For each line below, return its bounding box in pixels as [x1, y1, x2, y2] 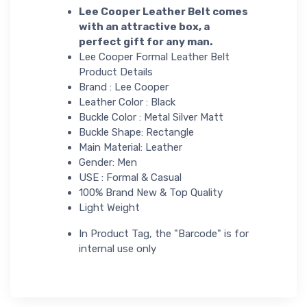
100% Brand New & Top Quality [79, 186, 223, 199]
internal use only [79, 242, 156, 255]
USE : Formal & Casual [79, 171, 182, 184]
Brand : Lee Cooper [79, 80, 169, 93]
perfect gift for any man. [79, 35, 212, 48]
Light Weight [79, 201, 140, 214]
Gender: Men [79, 156, 137, 169]
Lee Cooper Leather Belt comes [79, 5, 248, 18]
